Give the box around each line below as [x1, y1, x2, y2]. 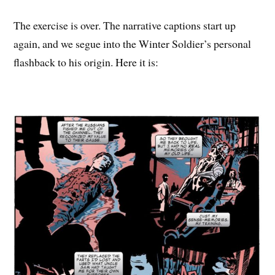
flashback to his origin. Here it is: [14, 54, 159, 69]
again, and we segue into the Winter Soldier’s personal [14, 36, 252, 51]
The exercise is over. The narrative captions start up [14, 17, 236, 33]
